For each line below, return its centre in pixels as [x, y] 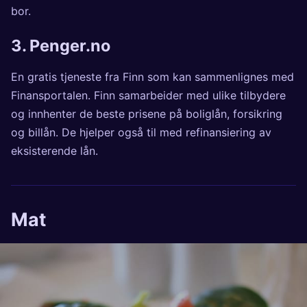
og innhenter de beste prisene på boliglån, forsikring [147, 114]
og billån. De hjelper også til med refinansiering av [141, 133]
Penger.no [70, 45]
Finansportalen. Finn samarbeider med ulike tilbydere [148, 96]
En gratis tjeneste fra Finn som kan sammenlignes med [152, 77]
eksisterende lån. [54, 151]
